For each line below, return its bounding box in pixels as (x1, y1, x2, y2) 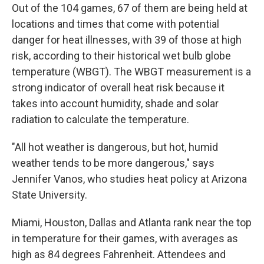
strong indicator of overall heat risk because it (12, 81, 225, 94)
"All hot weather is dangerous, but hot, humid (12, 141, 218, 153)
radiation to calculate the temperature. (12, 113, 189, 126)
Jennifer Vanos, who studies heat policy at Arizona (12, 173, 247, 185)
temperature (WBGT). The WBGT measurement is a (12, 65, 251, 78)
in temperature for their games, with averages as (12, 232, 238, 245)
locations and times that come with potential (12, 18, 219, 30)
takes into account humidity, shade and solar (12, 97, 219, 110)
